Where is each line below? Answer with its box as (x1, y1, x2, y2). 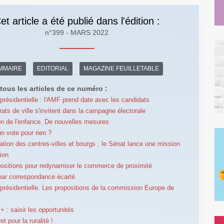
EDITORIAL (37, 65, 69, 72)
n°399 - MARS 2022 (45, 28, 109, 36)
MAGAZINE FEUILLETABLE (83, 65, 159, 72)
